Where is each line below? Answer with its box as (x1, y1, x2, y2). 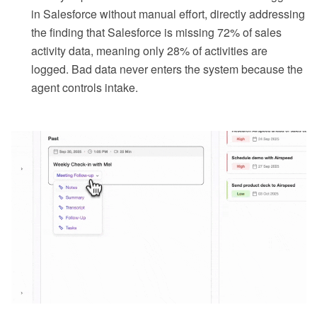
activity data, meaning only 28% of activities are (31, 42, 267, 59)
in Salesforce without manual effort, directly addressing (31, 6, 305, 23)
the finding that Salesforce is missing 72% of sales (31, 24, 282, 41)
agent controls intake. (31, 79, 138, 96)
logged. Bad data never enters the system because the (31, 61, 303, 78)
